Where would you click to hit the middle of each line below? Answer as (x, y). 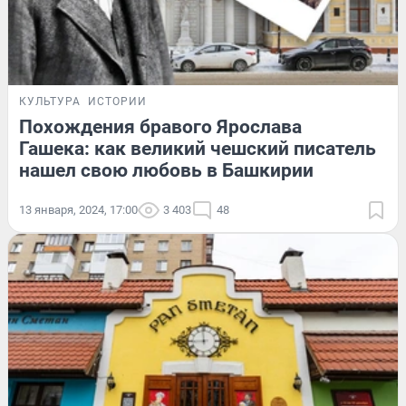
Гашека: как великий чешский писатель (198, 149)
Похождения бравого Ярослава (160, 127)
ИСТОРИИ (117, 102)
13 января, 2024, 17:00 (78, 210)
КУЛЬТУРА (50, 102)
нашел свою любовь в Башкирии (166, 171)
